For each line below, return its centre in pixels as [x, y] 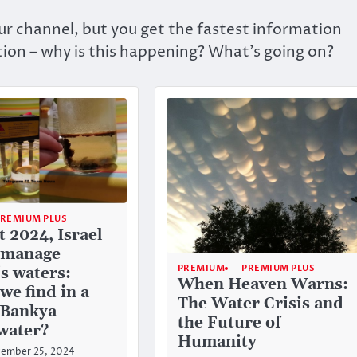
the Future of [229, 324]
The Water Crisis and [260, 304]
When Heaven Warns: [263, 285]
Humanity [217, 343]
